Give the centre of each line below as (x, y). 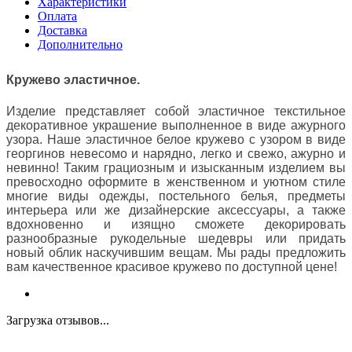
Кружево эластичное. (73, 79)
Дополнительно (80, 44)
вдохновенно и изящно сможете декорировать (176, 224)
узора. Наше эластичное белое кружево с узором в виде (176, 139)
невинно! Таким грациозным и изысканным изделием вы (176, 167)
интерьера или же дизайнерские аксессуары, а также (176, 210)
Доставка (62, 30)
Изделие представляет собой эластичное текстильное (176, 111)
